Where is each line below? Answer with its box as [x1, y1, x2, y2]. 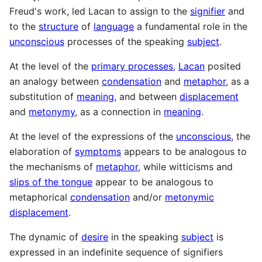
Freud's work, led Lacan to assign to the [9, 5, 190, 18]
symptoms [75, 146, 121, 158]
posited [205, 60, 241, 73]
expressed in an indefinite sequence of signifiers [9, 246, 223, 258]
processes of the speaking [64, 36, 187, 48]
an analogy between [9, 75, 102, 88]
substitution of [9, 91, 77, 103]
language [94, 20, 134, 33]
